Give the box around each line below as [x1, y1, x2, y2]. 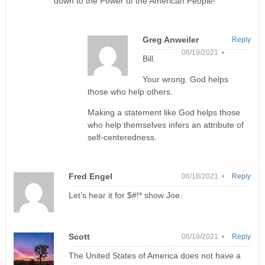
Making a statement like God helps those [87, 108, 240, 118]
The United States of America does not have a [68, 251, 241, 261]
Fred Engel [68, 172, 112, 182]
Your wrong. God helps [142, 75, 228, 85]
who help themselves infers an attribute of [87, 120, 244, 130]
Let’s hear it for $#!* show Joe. [68, 190, 182, 201]
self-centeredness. [87, 132, 157, 143]
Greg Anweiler [142, 35, 199, 45]
